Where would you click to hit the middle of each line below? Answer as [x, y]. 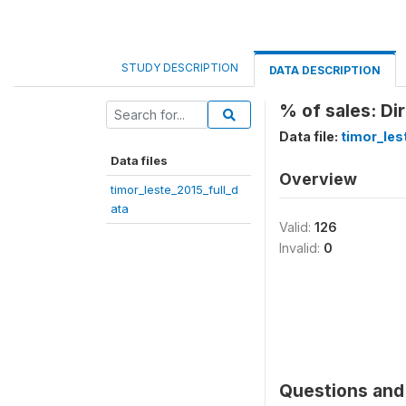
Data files [139, 160]
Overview [318, 179]
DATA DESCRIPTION [325, 70]
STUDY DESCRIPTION [180, 68]
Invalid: [301, 248]
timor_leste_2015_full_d [174, 189]
